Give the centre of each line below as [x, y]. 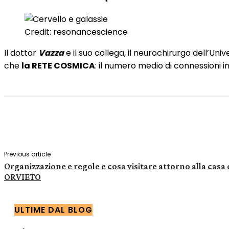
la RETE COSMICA [58, 65]
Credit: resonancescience [76, 32]
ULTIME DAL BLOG [53, 210]
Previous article [27, 154]
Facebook [114, 125]
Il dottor [21, 53]
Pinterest [208, 125]
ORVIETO [22, 177]
